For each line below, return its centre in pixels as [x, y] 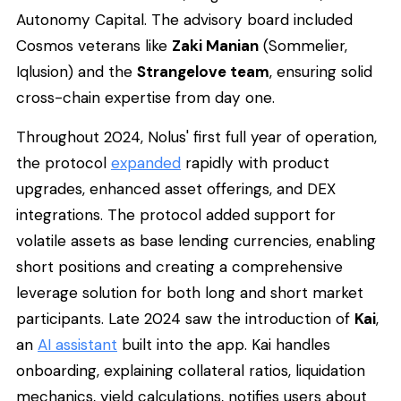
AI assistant [77, 344]
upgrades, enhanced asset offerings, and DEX [176, 188]
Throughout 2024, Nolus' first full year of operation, [196, 137]
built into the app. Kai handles [224, 344]
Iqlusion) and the [77, 71]
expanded [146, 162]
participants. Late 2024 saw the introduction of [185, 318]
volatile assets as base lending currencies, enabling [196, 240]
